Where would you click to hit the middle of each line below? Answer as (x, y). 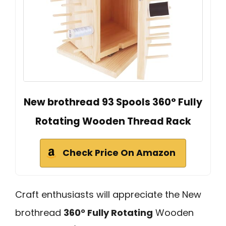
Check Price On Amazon (119, 153)
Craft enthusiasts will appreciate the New (108, 194)
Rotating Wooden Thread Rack (113, 121)
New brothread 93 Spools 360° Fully (113, 102)
